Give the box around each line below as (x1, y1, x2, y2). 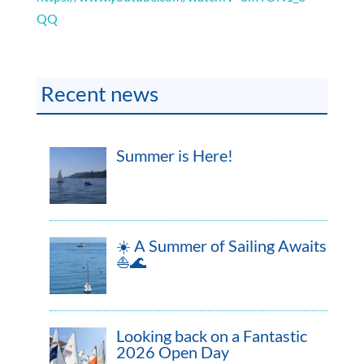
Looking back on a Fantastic (115, 325, 307, 345)
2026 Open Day (115, 341, 229, 362)
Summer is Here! (115, 145, 233, 165)
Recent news (40, 80, 158, 106)
